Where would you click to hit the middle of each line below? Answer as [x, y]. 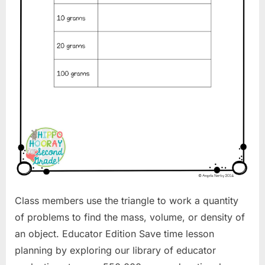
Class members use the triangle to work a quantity [127, 200]
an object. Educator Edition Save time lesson [114, 233]
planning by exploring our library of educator [115, 250]
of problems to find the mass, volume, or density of [130, 217]
